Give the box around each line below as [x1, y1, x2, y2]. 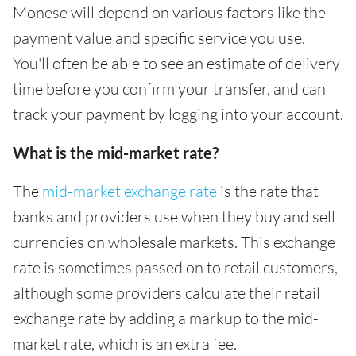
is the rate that [217, 180, 319, 201]
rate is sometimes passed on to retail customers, [13, 257, 338, 277]
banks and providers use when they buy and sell [13, 206, 335, 226]
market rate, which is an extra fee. [13, 333, 237, 354]
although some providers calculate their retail [13, 282, 320, 303]
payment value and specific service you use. [13, 27, 305, 48]
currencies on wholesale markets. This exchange [13, 231, 335, 252]
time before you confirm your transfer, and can [13, 78, 326, 99]
